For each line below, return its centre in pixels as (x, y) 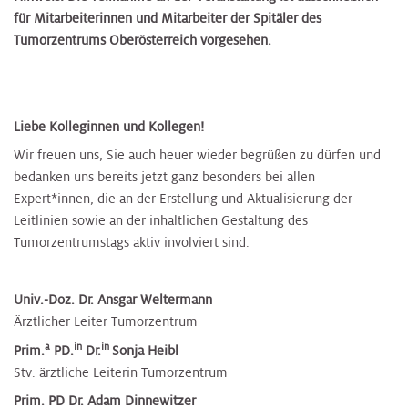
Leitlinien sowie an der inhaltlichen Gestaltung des (161, 221)
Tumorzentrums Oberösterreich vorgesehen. (143, 41)
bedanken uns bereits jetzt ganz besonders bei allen (164, 177)
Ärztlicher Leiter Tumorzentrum (106, 322)
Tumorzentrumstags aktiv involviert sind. (132, 243)
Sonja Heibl (145, 350)
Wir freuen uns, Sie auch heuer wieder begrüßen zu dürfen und (197, 155)
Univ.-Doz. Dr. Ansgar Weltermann (113, 300)
